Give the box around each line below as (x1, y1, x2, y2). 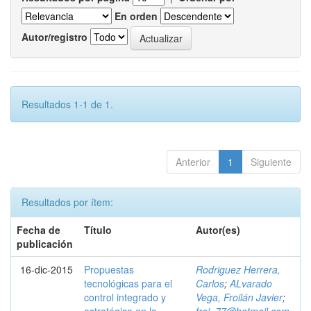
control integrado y (84, 290, 166, 304)
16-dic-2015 (20, 262, 73, 276)
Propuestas (84, 262, 134, 276)
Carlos (196, 276, 224, 290)
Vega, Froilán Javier (196, 290, 283, 304)
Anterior (176, 155, 210, 169)
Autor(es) (196, 223, 240, 237)
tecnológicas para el (84, 276, 172, 290)
